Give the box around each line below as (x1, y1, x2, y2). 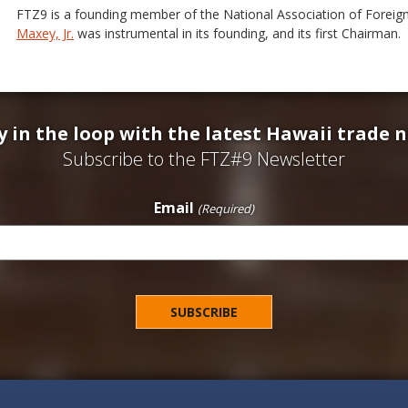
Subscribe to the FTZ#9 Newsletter (63, 147, 345, 172)
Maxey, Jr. (16, 25, 74, 43)
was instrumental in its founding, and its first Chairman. (74, 25, 401, 43)
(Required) (197, 200, 254, 218)
